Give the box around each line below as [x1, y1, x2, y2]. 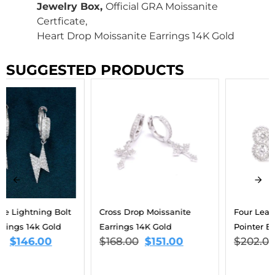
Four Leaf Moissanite [149, 206, 235, 217]
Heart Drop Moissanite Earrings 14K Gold [37, 29, 234, 42]
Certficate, [37, 15, 87, 27]
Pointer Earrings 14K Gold [149, 221, 254, 231]
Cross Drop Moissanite [15, 206, 107, 217]
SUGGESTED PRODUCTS [6, 61, 184, 79]
